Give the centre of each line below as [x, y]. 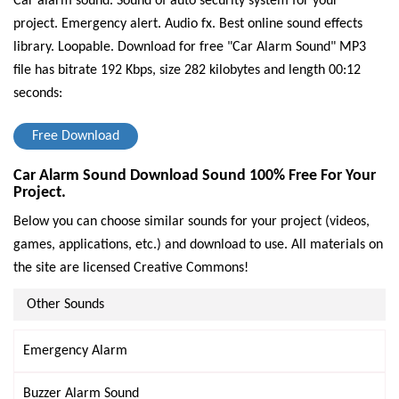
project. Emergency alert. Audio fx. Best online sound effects [188, 24]
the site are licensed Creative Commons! [131, 268]
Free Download [76, 136]
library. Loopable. [64, 47]
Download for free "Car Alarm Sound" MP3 [240, 47]
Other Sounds [65, 305]
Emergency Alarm [75, 351]
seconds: [38, 94]
